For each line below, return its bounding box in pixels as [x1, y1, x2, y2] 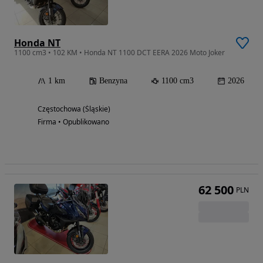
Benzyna [99, 76, 127, 85]
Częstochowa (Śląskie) [38, 103, 110, 114]
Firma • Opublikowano [38, 116, 109, 127]
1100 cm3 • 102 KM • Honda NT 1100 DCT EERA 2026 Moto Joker [14, 47, 225, 58]
